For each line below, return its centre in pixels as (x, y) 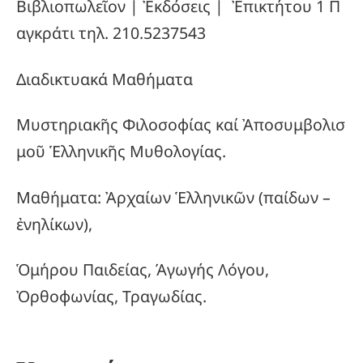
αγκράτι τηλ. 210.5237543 (113, 33)
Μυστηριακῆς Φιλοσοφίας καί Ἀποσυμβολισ (181, 125)
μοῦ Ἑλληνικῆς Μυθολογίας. (121, 152)
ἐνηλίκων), (54, 224)
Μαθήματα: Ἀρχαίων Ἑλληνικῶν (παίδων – (173, 197)
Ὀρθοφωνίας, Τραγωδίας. (111, 296)
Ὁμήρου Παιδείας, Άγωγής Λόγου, (143, 269)
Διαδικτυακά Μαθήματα (105, 79)
